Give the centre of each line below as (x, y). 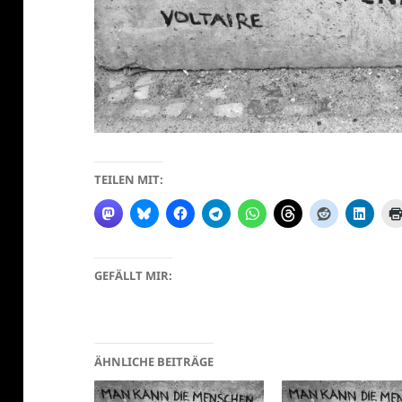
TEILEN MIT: (129, 179)
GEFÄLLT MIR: (134, 275)
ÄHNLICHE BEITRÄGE (154, 361)
